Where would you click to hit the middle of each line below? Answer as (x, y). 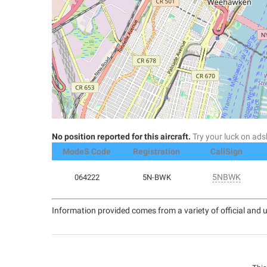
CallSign (226, 151)
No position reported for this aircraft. (121, 136)
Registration (156, 151)
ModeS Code (87, 151)
